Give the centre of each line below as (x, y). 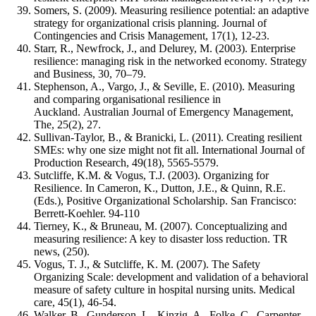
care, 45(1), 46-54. (75, 303)
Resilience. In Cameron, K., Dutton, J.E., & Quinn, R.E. (160, 188)
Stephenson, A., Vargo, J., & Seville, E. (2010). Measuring (164, 87)
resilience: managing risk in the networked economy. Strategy (170, 61)
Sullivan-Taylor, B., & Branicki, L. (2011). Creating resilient (168, 138)
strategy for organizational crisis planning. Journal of (150, 23)
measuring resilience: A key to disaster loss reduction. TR (161, 239)
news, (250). (62, 252)
